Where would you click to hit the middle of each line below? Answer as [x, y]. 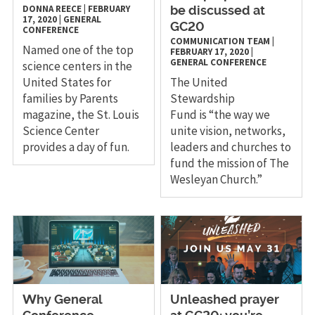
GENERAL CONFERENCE [219, 62]
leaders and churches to [231, 147]
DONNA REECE [52, 8]
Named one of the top [78, 50]
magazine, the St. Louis [81, 114]
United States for [66, 82]
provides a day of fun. [76, 147]
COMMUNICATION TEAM [220, 41]
